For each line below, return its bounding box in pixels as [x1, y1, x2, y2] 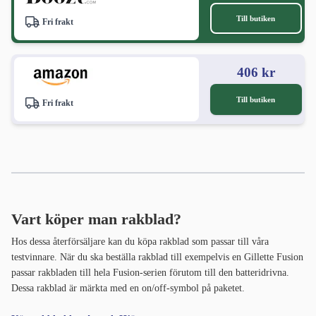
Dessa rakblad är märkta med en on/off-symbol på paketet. [11, 283, 245, 294]
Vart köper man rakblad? [11, 210, 181, 229]
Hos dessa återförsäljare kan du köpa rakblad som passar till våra [11, 236, 269, 248]
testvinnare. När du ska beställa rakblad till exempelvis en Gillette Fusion [11, 252, 303, 263]
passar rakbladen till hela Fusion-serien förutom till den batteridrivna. [11, 267, 289, 279]
